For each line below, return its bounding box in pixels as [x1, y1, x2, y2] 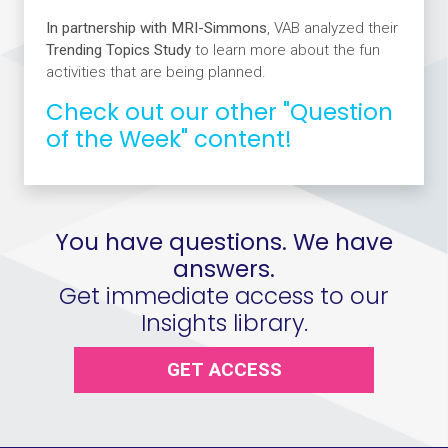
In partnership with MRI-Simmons [45, 19, 267, 37]
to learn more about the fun [194, 41, 380, 59]
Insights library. [140, 306, 308, 339]
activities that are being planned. [45, 63, 266, 81]
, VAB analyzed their [266, 19, 398, 37]
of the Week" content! [45, 123, 292, 155]
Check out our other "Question [45, 96, 393, 128]
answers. [173, 252, 275, 285]
